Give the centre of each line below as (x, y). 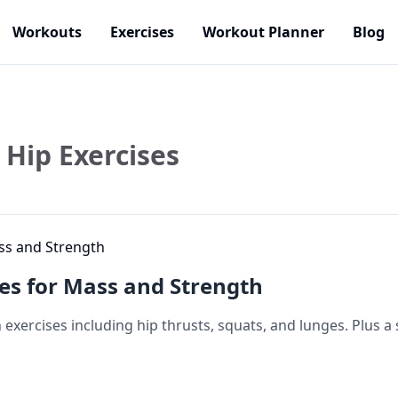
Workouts (47, 32)
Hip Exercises (93, 155)
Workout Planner (263, 32)
